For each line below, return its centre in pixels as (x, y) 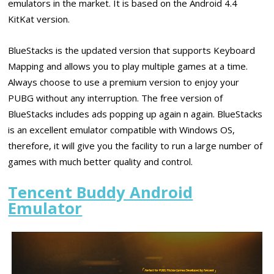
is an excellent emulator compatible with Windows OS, (122, 129)
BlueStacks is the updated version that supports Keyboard (132, 50)
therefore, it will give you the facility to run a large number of (135, 145)
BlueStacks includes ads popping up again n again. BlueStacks (135, 113)
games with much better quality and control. (101, 161)
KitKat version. (39, 19)
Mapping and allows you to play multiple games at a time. (128, 66)
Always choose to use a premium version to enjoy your (124, 82)
